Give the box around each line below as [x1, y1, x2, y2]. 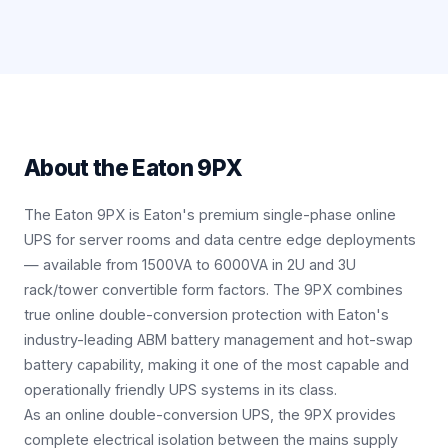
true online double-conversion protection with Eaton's [24, 306, 389, 323]
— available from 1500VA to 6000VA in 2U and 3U [24, 256, 356, 273]
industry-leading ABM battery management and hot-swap [24, 331, 413, 348]
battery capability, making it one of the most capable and [24, 356, 409, 373]
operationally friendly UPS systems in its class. [24, 381, 337, 398]
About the [24, 154, 133, 181]
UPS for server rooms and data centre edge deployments [24, 231, 416, 248]
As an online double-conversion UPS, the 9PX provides [24, 406, 396, 423]
